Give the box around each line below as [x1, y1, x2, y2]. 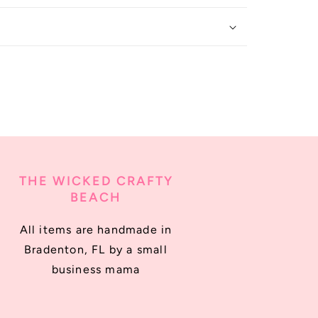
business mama [51, 263, 141, 276]
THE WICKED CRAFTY [18, 173, 173, 189]
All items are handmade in [19, 223, 172, 236]
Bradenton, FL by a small [24, 243, 168, 256]
